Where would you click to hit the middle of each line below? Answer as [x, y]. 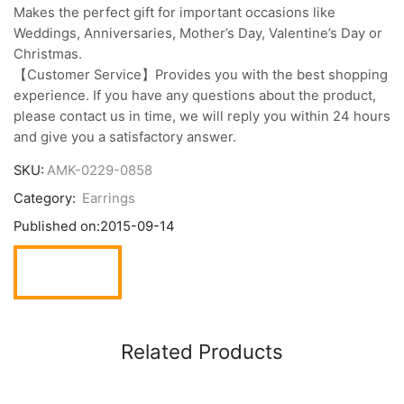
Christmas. [48, 54]
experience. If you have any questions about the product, [195, 95]
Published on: [57, 227]
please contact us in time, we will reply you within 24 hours [202, 116]
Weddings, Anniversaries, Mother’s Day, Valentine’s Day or [198, 33]
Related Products [202, 352]
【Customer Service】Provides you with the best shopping [201, 74]
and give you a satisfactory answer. [125, 137]
